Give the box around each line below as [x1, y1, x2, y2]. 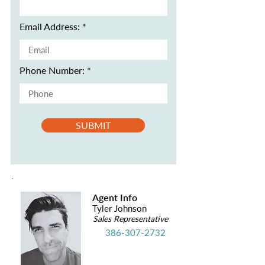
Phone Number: [20, 64, 85, 76]
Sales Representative [93, 214, 168, 224]
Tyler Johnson [92, 203, 147, 214]
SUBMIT [76, 119, 111, 131]
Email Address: [20, 21, 80, 32]
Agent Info [92, 192, 137, 203]
